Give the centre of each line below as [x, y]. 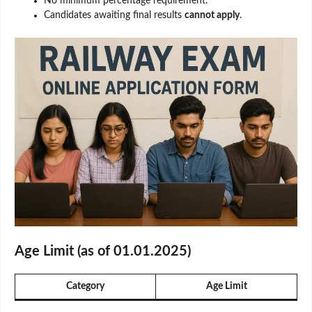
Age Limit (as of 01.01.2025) [103, 251]
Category [85, 286]
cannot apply [212, 16]
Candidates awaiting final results [114, 16]
